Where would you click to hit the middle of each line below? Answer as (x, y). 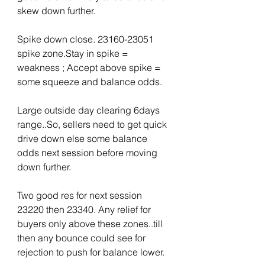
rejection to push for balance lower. (91, 252)
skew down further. (56, 11)
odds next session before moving (88, 153)
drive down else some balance (83, 138)
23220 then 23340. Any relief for (85, 209)
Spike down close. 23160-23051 (87, 39)
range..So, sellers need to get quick (93, 124)
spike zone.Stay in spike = (74, 53)
